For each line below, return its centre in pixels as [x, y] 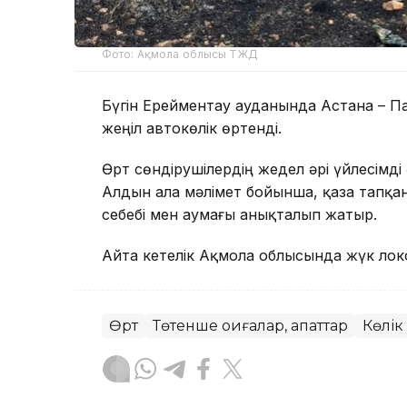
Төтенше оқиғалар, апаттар [250, 325]
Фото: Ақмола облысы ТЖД [180, 54]
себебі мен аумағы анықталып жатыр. [239, 214]
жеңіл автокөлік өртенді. [192, 128]
